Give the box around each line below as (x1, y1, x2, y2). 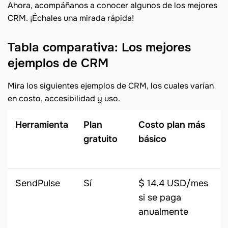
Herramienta (15, 119, 68, 131)
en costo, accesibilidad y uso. (8, 93, 120, 104)
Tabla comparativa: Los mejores (8, 40, 191, 55)
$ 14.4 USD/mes (138, 178, 208, 189)
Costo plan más (138, 119, 205, 131)
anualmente (138, 206, 188, 218)
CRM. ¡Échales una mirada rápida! (8, 13, 134, 24)
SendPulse (15, 178, 60, 189)
